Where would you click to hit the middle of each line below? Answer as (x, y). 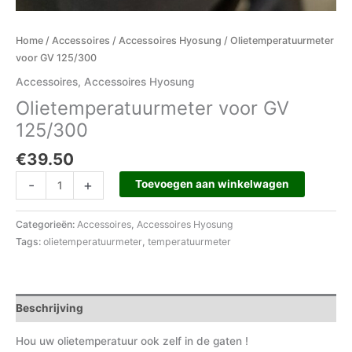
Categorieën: (46, 225)
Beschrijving (49, 308)
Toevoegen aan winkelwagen (212, 184)
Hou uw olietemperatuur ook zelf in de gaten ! (132, 341)
